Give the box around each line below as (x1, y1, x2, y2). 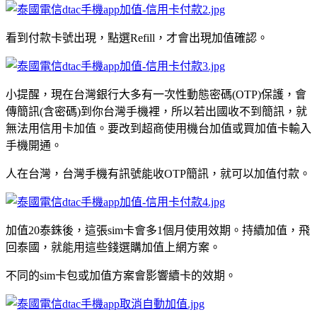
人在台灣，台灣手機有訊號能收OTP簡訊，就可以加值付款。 (6, 167, 311, 180)
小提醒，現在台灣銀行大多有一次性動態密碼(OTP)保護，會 (6, 88, 306, 100)
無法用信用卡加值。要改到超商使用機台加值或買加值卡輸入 (6, 122, 311, 134)
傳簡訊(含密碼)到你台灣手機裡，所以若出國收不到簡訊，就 (6, 105, 307, 117)
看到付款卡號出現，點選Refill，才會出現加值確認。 (6, 31, 268, 44)
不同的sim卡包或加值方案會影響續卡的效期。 (6, 269, 236, 282)
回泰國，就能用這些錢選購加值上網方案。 (6, 241, 221, 253)
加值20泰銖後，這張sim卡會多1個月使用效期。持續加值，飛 (6, 224, 310, 236)
